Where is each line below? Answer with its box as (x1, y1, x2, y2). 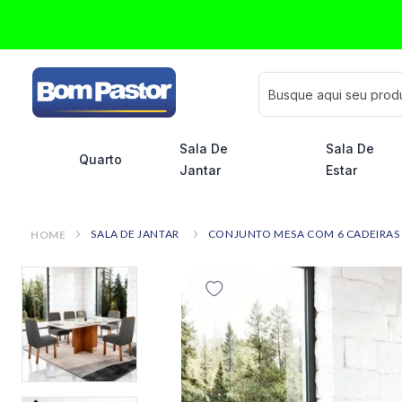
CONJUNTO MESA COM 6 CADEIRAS (207, 227, 400, 240)
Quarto (79, 152, 122, 167)
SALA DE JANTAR (91, 227, 179, 240)
